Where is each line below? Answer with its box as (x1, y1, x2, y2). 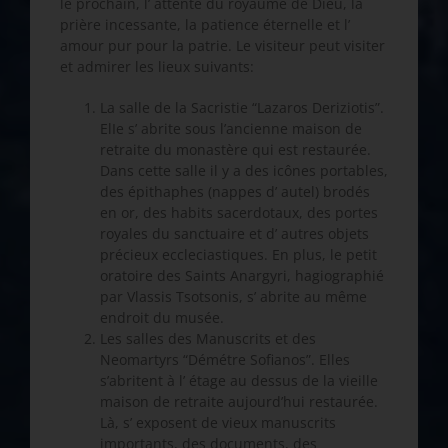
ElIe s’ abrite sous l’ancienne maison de (100, 119, 362, 139)
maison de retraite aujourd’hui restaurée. (100, 392, 378, 412)
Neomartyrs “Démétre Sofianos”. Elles (100, 350, 350, 370)
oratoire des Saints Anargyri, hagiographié (100, 266, 384, 286)
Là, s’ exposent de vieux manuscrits (100, 413, 336, 433)
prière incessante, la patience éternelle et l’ (60, 15, 350, 35)
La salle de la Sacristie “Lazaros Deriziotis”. (100, 98, 384, 118)
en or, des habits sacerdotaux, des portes (100, 203, 378, 223)
